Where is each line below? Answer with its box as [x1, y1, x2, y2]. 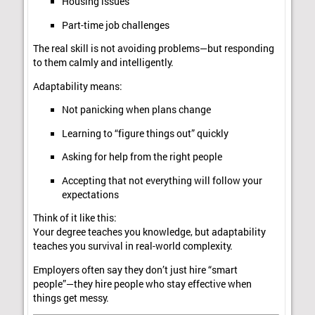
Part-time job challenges [61, 18, 169, 32]
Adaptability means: [33, 79, 123, 93]
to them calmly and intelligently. [33, 56, 174, 70]
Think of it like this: [33, 212, 117, 225]
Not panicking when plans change [61, 103, 211, 117]
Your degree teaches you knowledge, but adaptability [33, 226, 266, 239]
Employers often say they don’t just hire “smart [33, 263, 238, 276]
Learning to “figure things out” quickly [61, 127, 229, 140]
